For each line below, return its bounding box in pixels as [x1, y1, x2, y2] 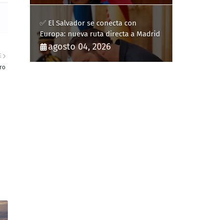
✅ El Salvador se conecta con [40, 19, 137, 27]
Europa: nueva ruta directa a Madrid [40, 29, 160, 38]
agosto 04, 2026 [48, 41, 111, 52]
